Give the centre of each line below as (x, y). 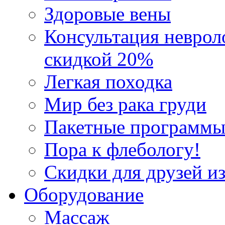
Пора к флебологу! (122, 149)
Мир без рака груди (125, 104)
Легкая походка (108, 82)
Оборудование (84, 195)
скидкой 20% (99, 59)
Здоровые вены (107, 14)
